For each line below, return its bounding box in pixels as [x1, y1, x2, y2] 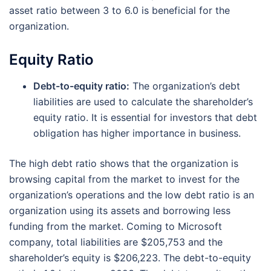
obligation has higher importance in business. [33, 127, 241, 140]
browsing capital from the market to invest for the [9, 173, 240, 186]
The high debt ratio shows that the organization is [9, 157, 238, 170]
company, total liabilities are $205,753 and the [9, 236, 223, 249]
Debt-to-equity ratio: [33, 80, 129, 93]
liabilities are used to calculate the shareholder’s [33, 96, 253, 108]
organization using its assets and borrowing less [9, 204, 230, 217]
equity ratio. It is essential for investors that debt [33, 111, 257, 124]
